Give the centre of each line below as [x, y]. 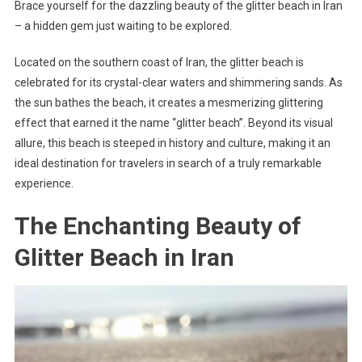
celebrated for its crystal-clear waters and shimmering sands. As [178, 83]
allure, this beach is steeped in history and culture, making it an [172, 143]
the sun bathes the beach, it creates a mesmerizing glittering [168, 103]
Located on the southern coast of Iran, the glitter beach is [159, 63]
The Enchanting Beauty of [158, 226]
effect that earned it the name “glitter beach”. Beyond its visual [173, 123]
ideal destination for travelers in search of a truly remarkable [168, 164]
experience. [44, 184]
